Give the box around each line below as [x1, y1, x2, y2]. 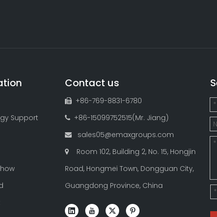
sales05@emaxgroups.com [72, 129, 174, 139]
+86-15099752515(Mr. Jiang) [70, 112, 169, 123]
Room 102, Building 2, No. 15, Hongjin [77, 146, 196, 156]
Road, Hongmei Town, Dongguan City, [65, 163, 194, 173]
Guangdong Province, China [65, 180, 163, 190]
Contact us [65, 76, 119, 90]
